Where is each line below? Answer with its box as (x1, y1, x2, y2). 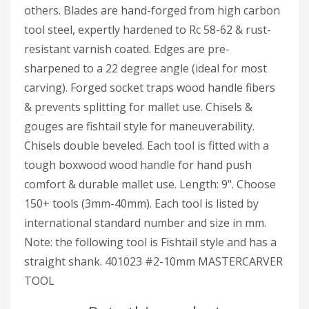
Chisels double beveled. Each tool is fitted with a (24, 138, 269, 153)
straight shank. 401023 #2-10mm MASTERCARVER (24, 254, 283, 269)
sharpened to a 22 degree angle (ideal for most (24, 61, 267, 76)
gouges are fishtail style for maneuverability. (24, 119, 255, 134)
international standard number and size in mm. (24, 215, 266, 230)
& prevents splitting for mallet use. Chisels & (24, 99, 252, 114)
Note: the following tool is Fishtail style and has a (24, 235, 277, 250)
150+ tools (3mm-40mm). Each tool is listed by (24, 196, 259, 211)
